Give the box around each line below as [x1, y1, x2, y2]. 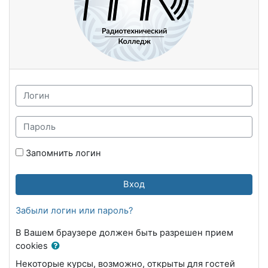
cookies [16, 240, 50, 251]
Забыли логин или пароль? [16, 205, 133, 216]
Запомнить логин [26, 147, 101, 159]
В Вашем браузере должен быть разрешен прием [16, 227, 233, 238]
